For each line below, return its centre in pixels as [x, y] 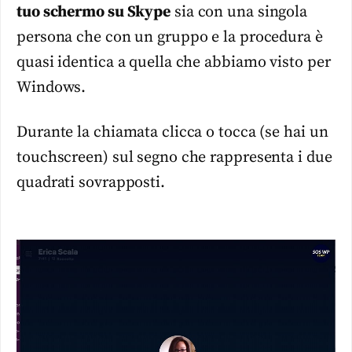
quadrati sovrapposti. [91, 182]
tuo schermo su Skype [93, 13]
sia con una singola [239, 13]
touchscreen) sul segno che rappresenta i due [174, 157]
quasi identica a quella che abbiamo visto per [174, 63]
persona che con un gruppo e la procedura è [170, 38]
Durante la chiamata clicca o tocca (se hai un [172, 132]
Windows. [51, 88]
